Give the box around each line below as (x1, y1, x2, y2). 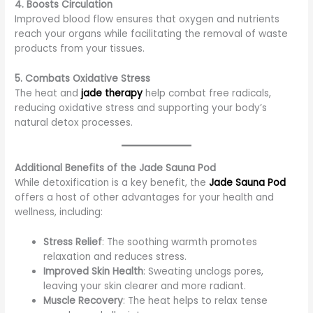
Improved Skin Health (43, 265, 144, 279)
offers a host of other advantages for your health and (15, 191, 275, 205)
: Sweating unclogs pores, (143, 265, 264, 279)
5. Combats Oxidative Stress (15, 71, 151, 85)
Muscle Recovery (43, 294, 124, 308)
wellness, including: (15, 205, 103, 219)
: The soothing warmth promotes (102, 235, 258, 249)
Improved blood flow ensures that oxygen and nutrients (15, 12, 280, 26)
